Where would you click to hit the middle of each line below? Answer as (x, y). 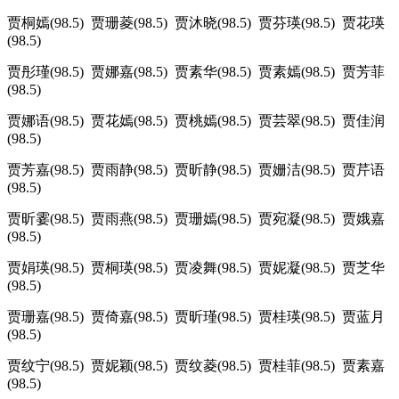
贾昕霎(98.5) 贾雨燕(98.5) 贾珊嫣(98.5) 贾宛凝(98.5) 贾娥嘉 (196, 219)
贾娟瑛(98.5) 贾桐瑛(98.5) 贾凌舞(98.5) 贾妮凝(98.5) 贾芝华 (196, 268)
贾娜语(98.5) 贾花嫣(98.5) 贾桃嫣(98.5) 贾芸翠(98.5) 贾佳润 (196, 121)
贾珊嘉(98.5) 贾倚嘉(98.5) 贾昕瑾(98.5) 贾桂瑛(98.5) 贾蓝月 (196, 317)
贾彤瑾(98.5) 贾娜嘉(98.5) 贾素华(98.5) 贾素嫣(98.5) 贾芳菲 (196, 72)
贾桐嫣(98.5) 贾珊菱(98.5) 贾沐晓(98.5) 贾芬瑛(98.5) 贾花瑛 (196, 23)
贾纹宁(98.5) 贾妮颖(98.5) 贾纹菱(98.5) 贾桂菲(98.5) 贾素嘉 (196, 366)
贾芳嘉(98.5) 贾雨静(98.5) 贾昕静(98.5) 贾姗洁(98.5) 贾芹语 (196, 170)
